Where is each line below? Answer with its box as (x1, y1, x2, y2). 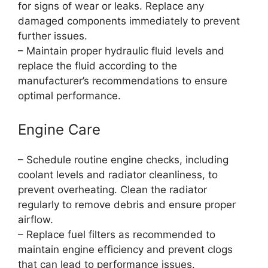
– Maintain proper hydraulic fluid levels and (18, 45, 224, 57)
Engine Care (18, 120, 100, 138)
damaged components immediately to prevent (18, 15, 240, 28)
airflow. (18, 213, 53, 226)
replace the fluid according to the (18, 60, 177, 72)
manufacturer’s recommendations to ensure (18, 75, 227, 87)
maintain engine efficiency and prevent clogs (18, 243, 233, 255)
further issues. (18, 30, 87, 42)
